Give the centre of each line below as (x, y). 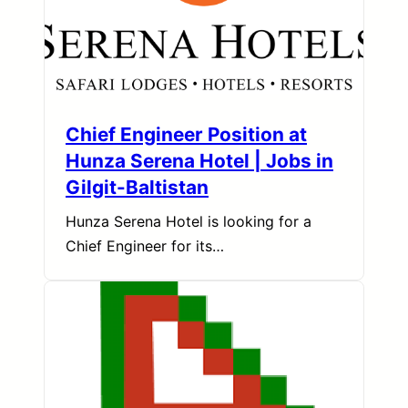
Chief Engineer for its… (145, 246)
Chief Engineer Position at (186, 135)
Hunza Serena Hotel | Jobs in (199, 161)
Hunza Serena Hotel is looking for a (189, 222)
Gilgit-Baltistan (137, 188)
